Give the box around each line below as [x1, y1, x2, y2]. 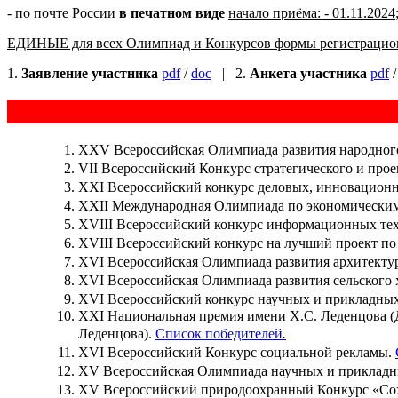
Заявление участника [21, 65, 158, 81]
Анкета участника [250, 65, 367, 81]
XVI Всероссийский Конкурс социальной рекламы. [78, 345, 395, 361]
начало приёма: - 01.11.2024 [228, 4, 395, 20]
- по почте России [7, 4, 119, 20]
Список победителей [155, 326, 283, 342]
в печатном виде [119, 4, 225, 20]
